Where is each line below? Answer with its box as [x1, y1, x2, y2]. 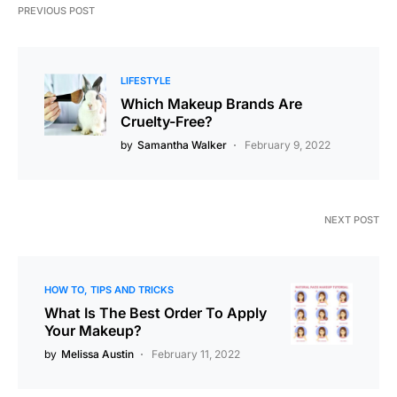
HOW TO [44, 284, 84, 297]
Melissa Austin [61, 347, 134, 362]
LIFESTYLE [121, 74, 171, 88]
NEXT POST [324, 214, 379, 227]
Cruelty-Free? [121, 113, 213, 131]
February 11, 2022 [152, 347, 240, 362]
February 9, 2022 [245, 138, 331, 152]
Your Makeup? [44, 322, 142, 340]
